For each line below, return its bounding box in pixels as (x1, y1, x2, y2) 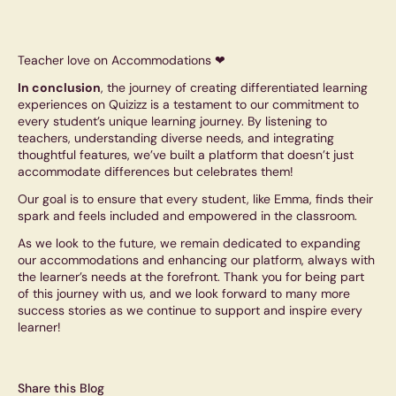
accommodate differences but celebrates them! (18, 164, 293, 180)
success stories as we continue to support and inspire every (18, 302, 362, 319)
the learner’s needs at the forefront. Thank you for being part (18, 269, 364, 286)
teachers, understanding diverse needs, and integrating (18, 130, 334, 147)
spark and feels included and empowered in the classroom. (18, 208, 357, 225)
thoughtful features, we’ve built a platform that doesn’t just (18, 147, 354, 164)
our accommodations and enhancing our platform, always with (18, 252, 375, 269)
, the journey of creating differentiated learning (101, 80, 368, 96)
